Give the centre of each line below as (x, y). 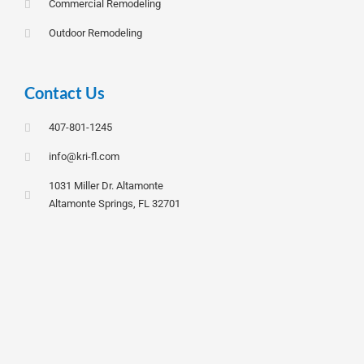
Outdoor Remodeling (96, 33)
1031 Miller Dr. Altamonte (106, 186)
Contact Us (65, 93)
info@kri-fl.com (84, 157)
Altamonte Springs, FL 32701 (115, 204)
